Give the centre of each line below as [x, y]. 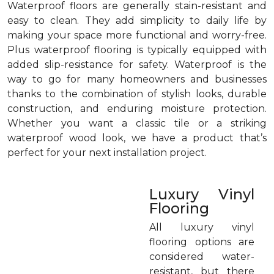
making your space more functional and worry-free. [137, 35]
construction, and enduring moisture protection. [137, 109]
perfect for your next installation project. [107, 153]
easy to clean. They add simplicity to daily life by [137, 20]
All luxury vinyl [202, 227]
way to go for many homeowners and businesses [137, 79]
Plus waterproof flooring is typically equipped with [137, 50]
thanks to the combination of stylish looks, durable [137, 94]
